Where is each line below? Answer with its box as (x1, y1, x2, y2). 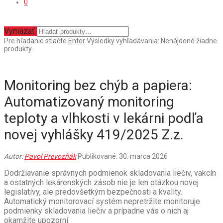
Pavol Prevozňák (24, 152, 76, 160)
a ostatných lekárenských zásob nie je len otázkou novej (4, 177, 199, 187)
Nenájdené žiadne (161, 37, 217, 45)
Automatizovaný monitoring (4, 93, 174, 110)
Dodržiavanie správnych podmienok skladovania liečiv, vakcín (4, 168, 216, 178)
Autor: (4, 152, 24, 160)
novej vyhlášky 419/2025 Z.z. (4, 126, 184, 143)
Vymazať (4, 26, 35, 36)
